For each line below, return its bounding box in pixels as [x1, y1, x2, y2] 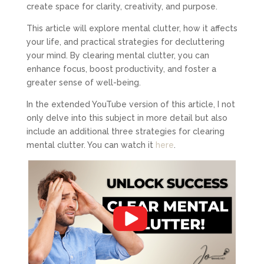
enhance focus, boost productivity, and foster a [26, 64, 216, 74]
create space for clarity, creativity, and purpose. [26, 1, 217, 11]
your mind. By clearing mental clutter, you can [26, 50, 209, 60]
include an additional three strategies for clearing [26, 126, 225, 136]
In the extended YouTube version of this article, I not [26, 99, 235, 109]
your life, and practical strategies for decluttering [26, 37, 225, 47]
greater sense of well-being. [26, 77, 141, 87]
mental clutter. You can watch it [26, 140, 156, 150]
